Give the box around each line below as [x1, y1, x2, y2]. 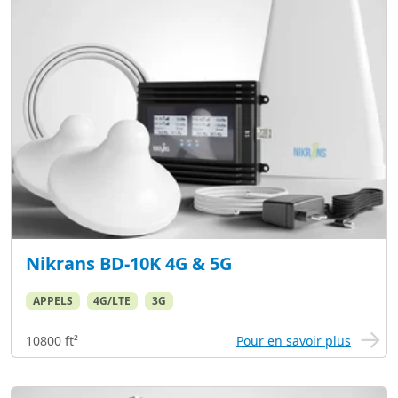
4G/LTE [93, 292, 131, 308]
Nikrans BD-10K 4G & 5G [26, 251, 232, 275]
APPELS [32, 292, 73, 308]
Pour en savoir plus [236, 331, 351, 349]
